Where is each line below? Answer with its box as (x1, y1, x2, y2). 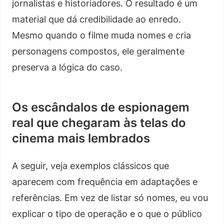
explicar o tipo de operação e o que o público (12, 208, 202, 219)
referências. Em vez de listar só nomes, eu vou (12, 192, 208, 203)
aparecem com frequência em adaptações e (12, 176, 197, 187)
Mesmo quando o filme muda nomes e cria (12, 29, 191, 40)
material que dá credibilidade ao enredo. (12, 13, 181, 24)
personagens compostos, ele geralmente (12, 45, 184, 56)
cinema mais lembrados (12, 130, 150, 145)
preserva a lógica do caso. (12, 61, 122, 72)
